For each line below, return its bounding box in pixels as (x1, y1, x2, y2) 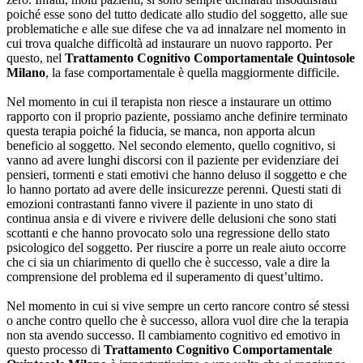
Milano (6, 66, 45, 80)
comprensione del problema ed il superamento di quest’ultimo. (6, 270, 323, 284)
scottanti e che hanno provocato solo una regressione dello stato (6, 226, 330, 241)
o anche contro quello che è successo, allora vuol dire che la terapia (6, 314, 348, 328)
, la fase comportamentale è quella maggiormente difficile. (45, 66, 340, 80)
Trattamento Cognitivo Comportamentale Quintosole (65, 51, 355, 66)
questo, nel (6, 51, 65, 66)
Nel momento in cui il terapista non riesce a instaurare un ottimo (6, 95, 331, 109)
